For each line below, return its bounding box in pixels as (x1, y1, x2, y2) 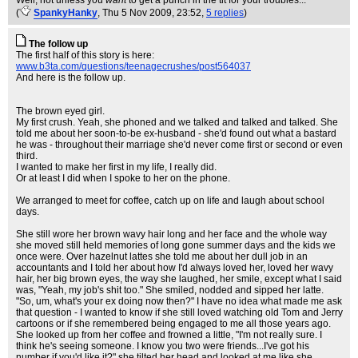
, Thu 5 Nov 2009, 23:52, (97, 7, 206, 18)
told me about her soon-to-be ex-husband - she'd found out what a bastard (16, 128, 336, 139)
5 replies (206, 7, 244, 18)
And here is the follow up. (16, 72, 125, 83)
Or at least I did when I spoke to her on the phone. (16, 173, 230, 184)
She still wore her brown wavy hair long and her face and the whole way (16, 229, 327, 240)
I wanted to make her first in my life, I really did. (16, 161, 217, 173)
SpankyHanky (34, 7, 97, 18)
